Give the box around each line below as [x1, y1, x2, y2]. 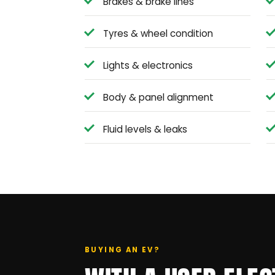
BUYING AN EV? [85, 245, 161, 255]
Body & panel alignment [103, 91, 214, 104]
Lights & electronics [103, 59, 193, 72]
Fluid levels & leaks [103, 123, 187, 136]
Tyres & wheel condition [103, 27, 213, 41]
